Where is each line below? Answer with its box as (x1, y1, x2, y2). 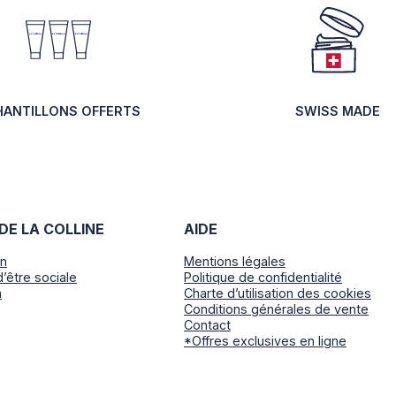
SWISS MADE (295, 103, 380, 119)
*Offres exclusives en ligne (184, 332, 346, 348)
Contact (184, 316, 231, 332)
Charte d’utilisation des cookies (184, 285, 371, 301)
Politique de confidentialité (184, 269, 342, 285)
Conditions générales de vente (184, 301, 369, 316)
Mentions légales (184, 253, 286, 269)
